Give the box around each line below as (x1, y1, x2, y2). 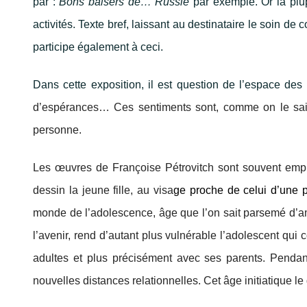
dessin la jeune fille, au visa (33, 184, 173, 196)
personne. (33, 124, 82, 136)
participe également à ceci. (33, 41, 163, 53)
